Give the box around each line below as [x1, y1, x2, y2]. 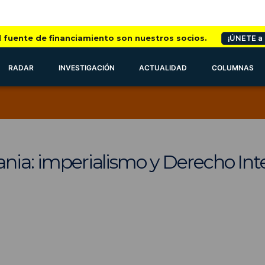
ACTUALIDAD [139, 63, 188, 72]
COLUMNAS [212, 63, 254, 72]
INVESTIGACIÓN [58, 63, 115, 72]
